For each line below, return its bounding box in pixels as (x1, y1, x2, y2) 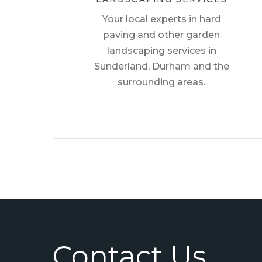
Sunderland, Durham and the (94, 61, 229, 73)
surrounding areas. (118, 77, 206, 88)
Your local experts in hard (102, 13, 221, 25)
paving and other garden (103, 29, 220, 41)
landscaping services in (106, 45, 216, 57)
